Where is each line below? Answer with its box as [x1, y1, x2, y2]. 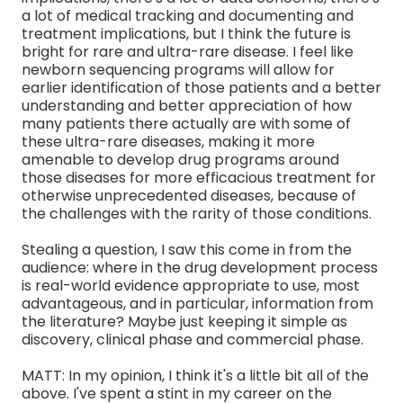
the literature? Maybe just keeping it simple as [22, 310, 347, 332]
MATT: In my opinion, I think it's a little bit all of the [22, 364, 369, 386]
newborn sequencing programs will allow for [22, 58, 335, 80]
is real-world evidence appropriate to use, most [22, 274, 360, 296]
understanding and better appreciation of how [22, 94, 352, 116]
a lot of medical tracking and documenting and [22, 4, 354, 26]
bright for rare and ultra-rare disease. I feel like [22, 40, 354, 62]
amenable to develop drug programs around [22, 148, 339, 170]
